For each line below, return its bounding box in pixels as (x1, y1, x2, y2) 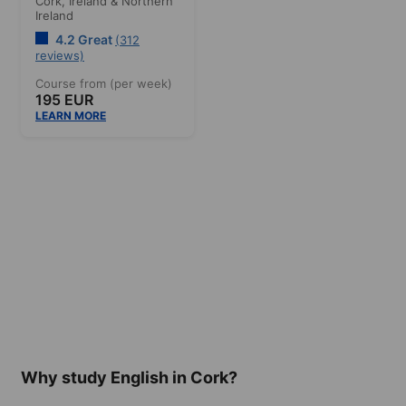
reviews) (35, 47, 84, 63)
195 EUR (35, 90, 93, 109)
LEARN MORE (35, 108, 106, 122)
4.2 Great (53, 31, 115, 47)
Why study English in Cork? (21, 367, 237, 387)
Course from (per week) (35, 75, 172, 91)
